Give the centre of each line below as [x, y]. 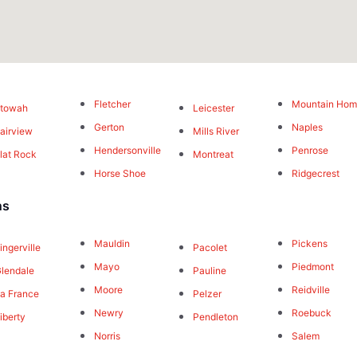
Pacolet [210, 248]
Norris [107, 336]
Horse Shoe [120, 174]
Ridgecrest [316, 174]
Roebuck [312, 313]
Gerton [109, 127]
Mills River [216, 131]
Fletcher [112, 104]
